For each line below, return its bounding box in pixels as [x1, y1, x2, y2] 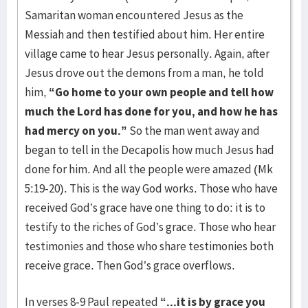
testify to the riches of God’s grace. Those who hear [25, 219, 276, 234]
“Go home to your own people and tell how [49, 85, 274, 100]
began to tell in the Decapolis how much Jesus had [25, 142, 274, 157]
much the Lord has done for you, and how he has [25, 104, 278, 119]
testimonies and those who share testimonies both [25, 239, 274, 254]
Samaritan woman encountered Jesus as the [25, 8, 243, 23]
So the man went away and [127, 123, 260, 138]
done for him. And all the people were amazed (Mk [25, 162, 273, 177]
